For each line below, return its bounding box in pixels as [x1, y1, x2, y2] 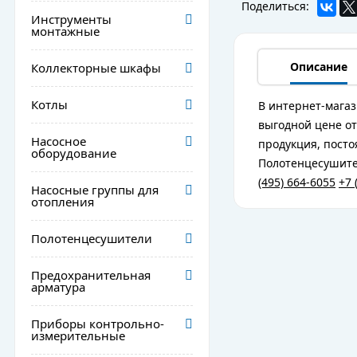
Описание [290, 59, 347, 74]
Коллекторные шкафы [31, 60, 161, 76]
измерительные [31, 328, 125, 343]
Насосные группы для [31, 182, 159, 198]
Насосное [31, 133, 86, 149]
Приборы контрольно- [31, 316, 164, 331]
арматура [31, 279, 85, 295]
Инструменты [31, 11, 112, 27]
